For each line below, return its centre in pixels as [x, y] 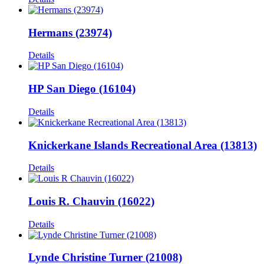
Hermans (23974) [70, 32]
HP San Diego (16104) [82, 89]
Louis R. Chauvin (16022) [91, 201]
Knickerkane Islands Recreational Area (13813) [143, 145]
